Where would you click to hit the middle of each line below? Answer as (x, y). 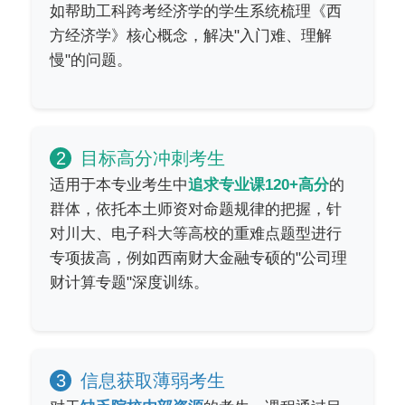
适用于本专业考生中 (119, 184)
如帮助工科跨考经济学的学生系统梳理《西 (196, 11)
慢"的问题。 (91, 60)
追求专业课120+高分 (259, 184)
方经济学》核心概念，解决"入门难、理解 (191, 35)
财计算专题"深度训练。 (129, 282)
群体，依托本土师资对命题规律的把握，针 (196, 209)
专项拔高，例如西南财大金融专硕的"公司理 (198, 258)
